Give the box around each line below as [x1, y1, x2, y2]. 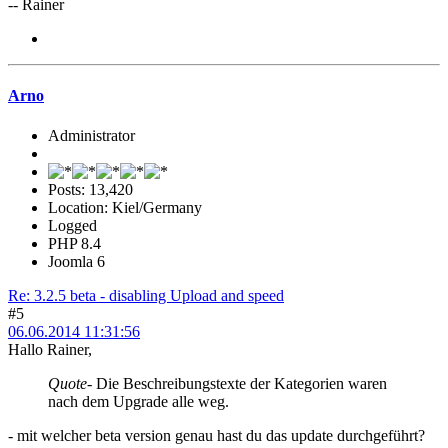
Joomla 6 [48, 252, 105, 270]
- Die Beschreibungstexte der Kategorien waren [87, 374, 387, 392]
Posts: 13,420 [48, 180, 133, 198]
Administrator [48, 126, 135, 144]
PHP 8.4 [48, 234, 101, 252]
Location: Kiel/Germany [48, 198, 202, 216]
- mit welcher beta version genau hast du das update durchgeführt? [8, 426, 425, 444]
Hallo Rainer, [8, 340, 92, 358]
